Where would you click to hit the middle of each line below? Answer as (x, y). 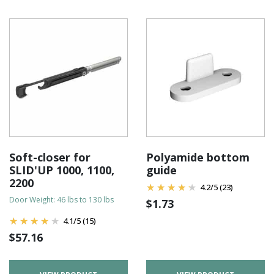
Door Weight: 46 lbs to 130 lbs (61, 200)
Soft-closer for (50, 157)
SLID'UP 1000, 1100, (62, 170)
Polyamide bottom (198, 157)
